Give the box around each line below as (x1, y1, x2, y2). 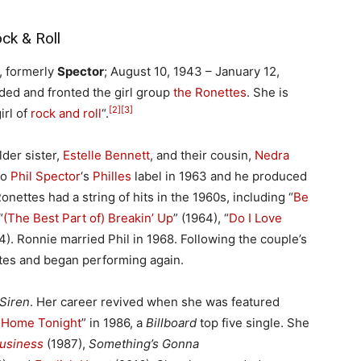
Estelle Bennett (63, 147, 150, 163)
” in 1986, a (81, 314, 146, 330)
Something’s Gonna (89, 335, 199, 351)
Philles (93, 168, 131, 184)
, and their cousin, (150, 147, 255, 163)
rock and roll (31, 105, 102, 121)
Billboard (146, 314, 197, 330)
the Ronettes (173, 84, 247, 100)
